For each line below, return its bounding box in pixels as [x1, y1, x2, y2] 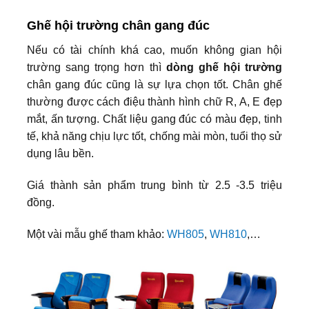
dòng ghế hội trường [166, 61, 282, 73]
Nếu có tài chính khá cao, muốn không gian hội [27, 44, 282, 56]
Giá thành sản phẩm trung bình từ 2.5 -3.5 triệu [27, 179, 282, 191]
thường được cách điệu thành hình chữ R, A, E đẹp [27, 96, 282, 108]
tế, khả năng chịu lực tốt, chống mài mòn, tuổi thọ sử [27, 130, 282, 142]
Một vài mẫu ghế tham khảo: [27, 228, 167, 240]
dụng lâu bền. [27, 148, 94, 159]
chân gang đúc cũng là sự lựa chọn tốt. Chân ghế [27, 79, 282, 90]
